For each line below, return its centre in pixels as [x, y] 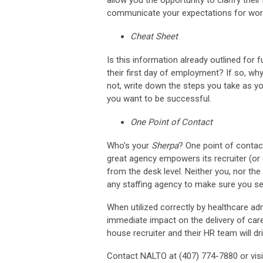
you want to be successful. [159, 98]
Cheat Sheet [154, 36]
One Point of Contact [171, 122]
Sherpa [165, 145]
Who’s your [129, 145]
